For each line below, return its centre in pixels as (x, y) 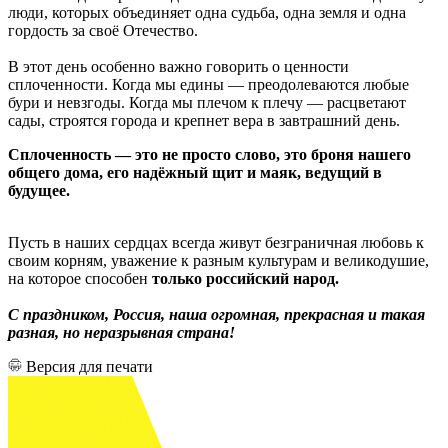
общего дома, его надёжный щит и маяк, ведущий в (195, 172)
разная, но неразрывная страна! (121, 332)
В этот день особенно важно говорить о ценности (178, 66)
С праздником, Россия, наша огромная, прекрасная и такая (216, 314)
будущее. (39, 190)
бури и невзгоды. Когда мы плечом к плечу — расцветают (207, 102)
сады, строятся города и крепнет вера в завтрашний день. (204, 120)
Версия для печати (89, 366)
